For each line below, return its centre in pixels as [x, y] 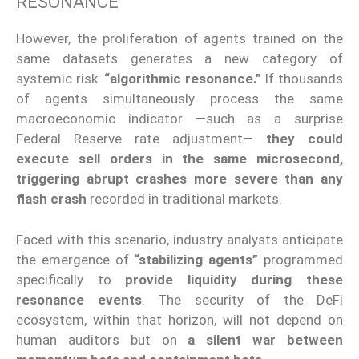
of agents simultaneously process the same [179, 99]
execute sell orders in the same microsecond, [179, 159]
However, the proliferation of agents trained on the [179, 39]
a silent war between [266, 339]
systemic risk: [61, 79]
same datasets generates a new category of [179, 59]
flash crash [51, 199]
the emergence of [75, 259]
